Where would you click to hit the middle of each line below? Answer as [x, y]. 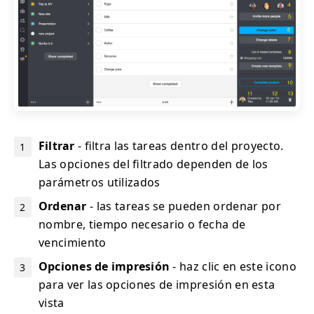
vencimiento [73, 243]
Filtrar [57, 146]
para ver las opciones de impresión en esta [157, 285]
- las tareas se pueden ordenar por [184, 206]
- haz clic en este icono [233, 267]
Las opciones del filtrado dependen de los [153, 164]
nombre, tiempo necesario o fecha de [142, 225]
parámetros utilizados [100, 183]
